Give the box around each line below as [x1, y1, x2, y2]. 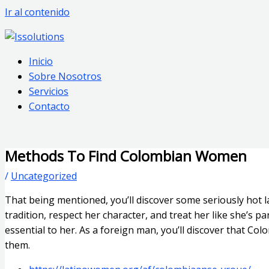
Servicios [29, 85, 68, 98]
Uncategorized [11, 169, 77, 183]
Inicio [29, 55, 53, 68]
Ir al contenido [5, 5, 70, 19]
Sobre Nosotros [29, 70, 101, 83]
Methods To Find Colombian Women [5, 145, 247, 166]
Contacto [29, 100, 70, 113]
